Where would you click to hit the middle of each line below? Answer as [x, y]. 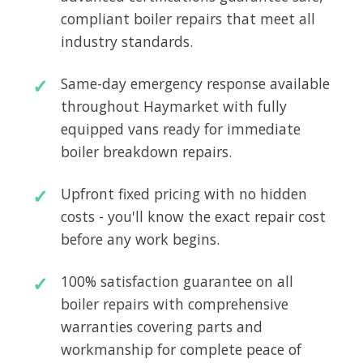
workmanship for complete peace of [181, 349]
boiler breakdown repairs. [146, 151]
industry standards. [127, 41]
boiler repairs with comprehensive [175, 303]
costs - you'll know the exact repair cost [193, 216]
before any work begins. [140, 239]
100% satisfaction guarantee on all [177, 281]
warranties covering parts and [162, 326]
